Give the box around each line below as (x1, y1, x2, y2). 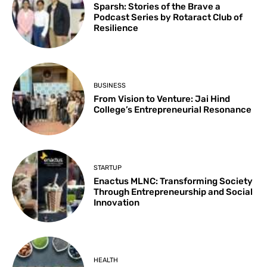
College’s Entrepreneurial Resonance (94, 104, 252, 116)
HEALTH (94, 256, 119, 264)
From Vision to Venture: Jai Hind (94, 94, 231, 105)
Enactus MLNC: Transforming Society (94, 175, 253, 187)
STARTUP (94, 163, 122, 172)
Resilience (94, 22, 139, 33)
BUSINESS (94, 82, 126, 90)
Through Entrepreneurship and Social (94, 186, 253, 197)
